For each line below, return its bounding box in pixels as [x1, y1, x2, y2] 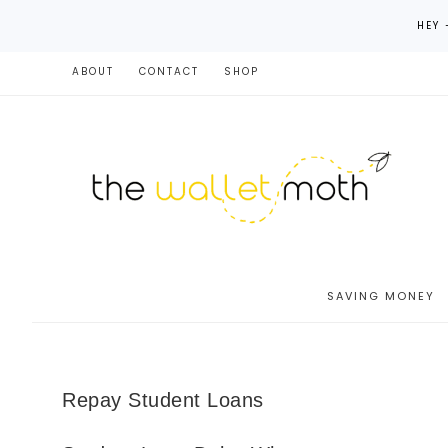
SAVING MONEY [327, 288, 435, 304]
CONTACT [139, 64, 199, 79]
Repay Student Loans [62, 389, 264, 411]
